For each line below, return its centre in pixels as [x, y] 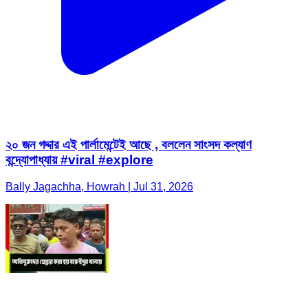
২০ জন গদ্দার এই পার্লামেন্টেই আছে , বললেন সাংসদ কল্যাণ [129, 144]
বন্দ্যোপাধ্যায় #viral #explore [79, 159]
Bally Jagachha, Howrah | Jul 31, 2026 [99, 186]
